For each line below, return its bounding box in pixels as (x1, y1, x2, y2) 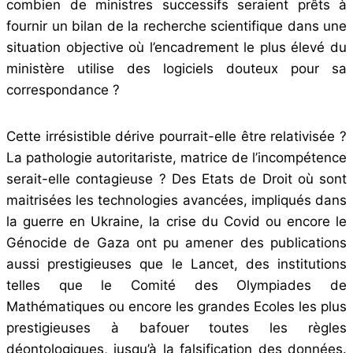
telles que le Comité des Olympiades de (6, 277, 347, 293)
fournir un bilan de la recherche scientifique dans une (6, 17, 347, 34)
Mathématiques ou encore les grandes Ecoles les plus (6, 298, 347, 314)
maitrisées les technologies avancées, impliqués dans (6, 191, 347, 208)
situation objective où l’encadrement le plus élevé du (6, 39, 347, 55)
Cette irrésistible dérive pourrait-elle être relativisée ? (6, 128, 347, 144)
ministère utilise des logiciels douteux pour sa (6, 60, 347, 76)
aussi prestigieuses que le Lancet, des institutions (6, 255, 347, 272)
